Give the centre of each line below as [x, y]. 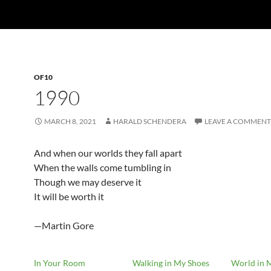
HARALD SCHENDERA [150, 121]
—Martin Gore [64, 225]
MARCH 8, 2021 [70, 121]
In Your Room [60, 263]
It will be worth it [69, 196]
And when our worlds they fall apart [108, 153]
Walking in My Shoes [171, 263]
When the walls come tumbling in [103, 167]
